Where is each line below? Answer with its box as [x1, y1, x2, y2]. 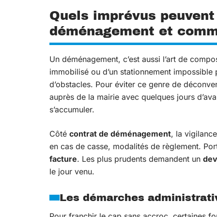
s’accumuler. [49, 104, 94, 114]
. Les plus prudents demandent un [77, 154, 203, 164]
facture [49, 154, 77, 164]
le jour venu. [49, 166, 94, 176]
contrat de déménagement [69, 128, 171, 139]
